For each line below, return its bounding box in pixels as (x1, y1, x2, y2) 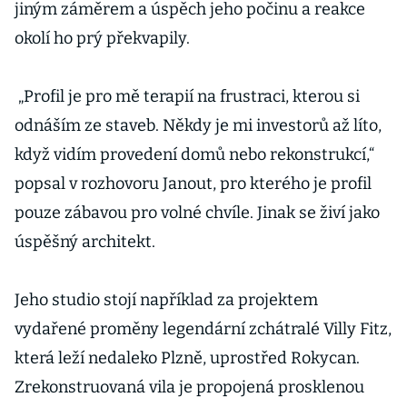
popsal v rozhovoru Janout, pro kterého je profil (15, 174, 372, 194)
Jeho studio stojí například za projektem (15, 290, 318, 310)
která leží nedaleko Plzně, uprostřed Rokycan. (15, 348, 360, 368)
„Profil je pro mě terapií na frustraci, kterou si (15, 86, 360, 106)
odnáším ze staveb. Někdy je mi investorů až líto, (15, 115, 382, 135)
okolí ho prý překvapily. (15, 28, 194, 48)
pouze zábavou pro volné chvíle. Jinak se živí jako (15, 203, 380, 223)
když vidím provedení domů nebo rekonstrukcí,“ (15, 144, 374, 164)
